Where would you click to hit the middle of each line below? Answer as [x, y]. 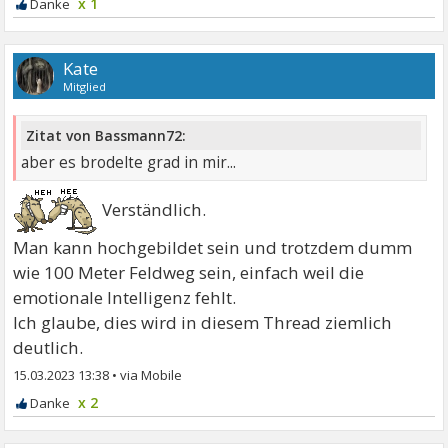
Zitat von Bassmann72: [106, 136]
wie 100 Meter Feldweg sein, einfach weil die [189, 273]
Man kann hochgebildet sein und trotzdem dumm [213, 248]
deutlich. [48, 348]
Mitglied [85, 86]
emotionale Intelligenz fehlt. [125, 298]
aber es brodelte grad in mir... [129, 163]
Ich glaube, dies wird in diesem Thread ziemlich [203, 323]
